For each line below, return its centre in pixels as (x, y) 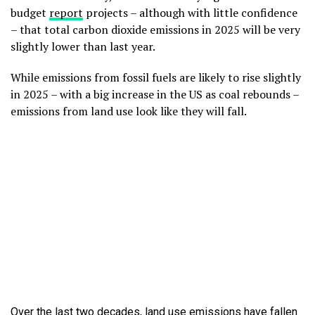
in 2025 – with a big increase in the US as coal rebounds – (155, 95)
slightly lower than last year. (83, 47)
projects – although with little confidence (190, 13)
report (66, 13)
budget (30, 13)
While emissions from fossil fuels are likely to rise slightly (156, 78)
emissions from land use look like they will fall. (129, 111)
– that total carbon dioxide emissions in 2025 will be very (155, 30)
